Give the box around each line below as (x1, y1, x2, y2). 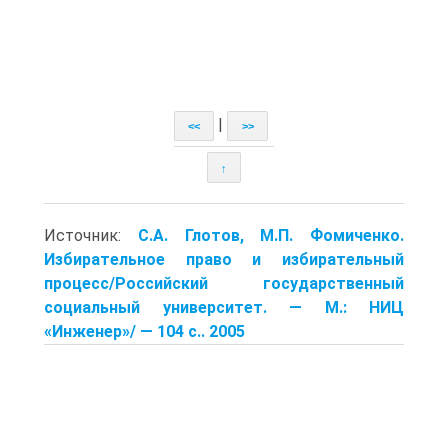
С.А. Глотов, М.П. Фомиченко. (137, 225, 404, 245)
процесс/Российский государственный (44, 273, 404, 293)
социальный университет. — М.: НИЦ (44, 297, 404, 317)
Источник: (44, 225, 138, 245)
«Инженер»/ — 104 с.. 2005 (44, 321, 245, 341)
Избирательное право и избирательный (44, 249, 404, 269)
